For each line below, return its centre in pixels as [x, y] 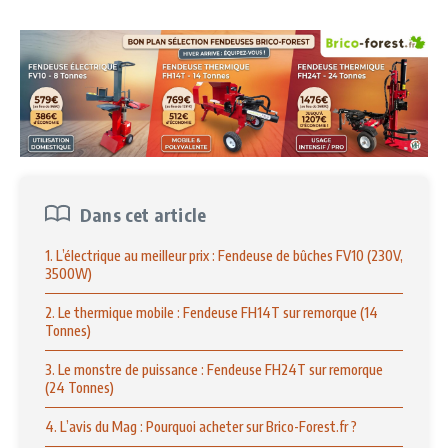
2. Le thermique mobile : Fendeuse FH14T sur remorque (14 [211, 312]
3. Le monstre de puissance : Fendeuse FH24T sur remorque [214, 369]
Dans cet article [143, 214]
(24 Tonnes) [79, 387]
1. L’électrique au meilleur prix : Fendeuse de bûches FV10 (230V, [224, 255]
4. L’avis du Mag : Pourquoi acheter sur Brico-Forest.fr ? [201, 426]
